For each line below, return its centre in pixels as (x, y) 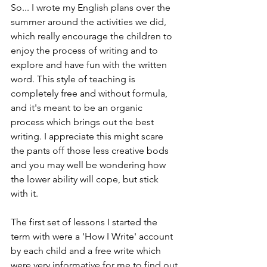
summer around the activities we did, (90, 22)
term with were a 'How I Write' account (93, 236)
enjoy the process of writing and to (86, 50)
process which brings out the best (83, 122)
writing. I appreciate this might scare (88, 136)
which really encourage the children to (93, 36)
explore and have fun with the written (90, 65)
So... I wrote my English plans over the (92, 7)
